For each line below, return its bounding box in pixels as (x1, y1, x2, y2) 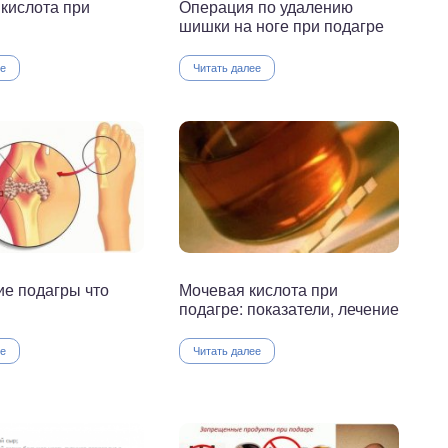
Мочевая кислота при (179, 278, 338, 302)
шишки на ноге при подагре (179, 14, 384, 38)
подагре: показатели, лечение (179, 297, 399, 321)
